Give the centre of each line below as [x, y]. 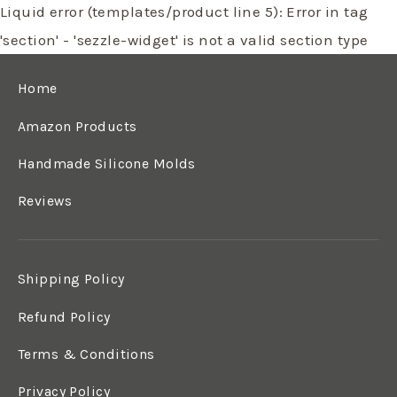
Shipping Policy [71, 280]
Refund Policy [64, 317]
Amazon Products [78, 126]
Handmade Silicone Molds [107, 163]
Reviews [45, 202]
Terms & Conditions [86, 354]
